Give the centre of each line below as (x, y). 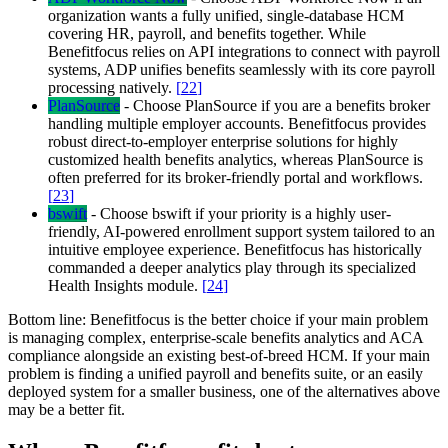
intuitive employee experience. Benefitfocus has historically (235, 250)
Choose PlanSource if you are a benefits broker (281, 106)
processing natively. (112, 88)
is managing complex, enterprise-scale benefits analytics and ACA (215, 338)
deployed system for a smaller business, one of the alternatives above (224, 392)
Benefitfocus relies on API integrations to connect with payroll (244, 52)
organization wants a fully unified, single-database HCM (226, 16)
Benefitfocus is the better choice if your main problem (259, 320)
